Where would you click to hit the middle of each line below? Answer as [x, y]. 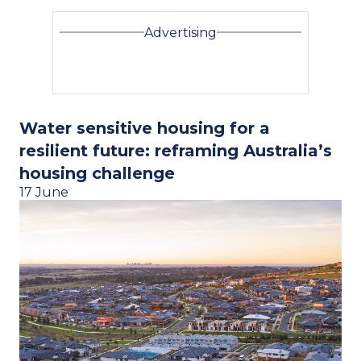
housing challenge [97, 173]
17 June [44, 192]
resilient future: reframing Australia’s [176, 150]
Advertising [180, 32]
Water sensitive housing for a [145, 128]
